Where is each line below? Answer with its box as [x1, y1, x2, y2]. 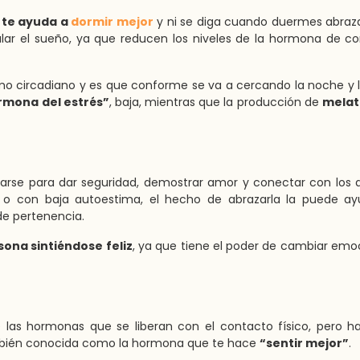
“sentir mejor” [260, 335, 349, 351]
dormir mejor [71, 14, 153, 30]
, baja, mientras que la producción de [108, 94, 322, 110]
